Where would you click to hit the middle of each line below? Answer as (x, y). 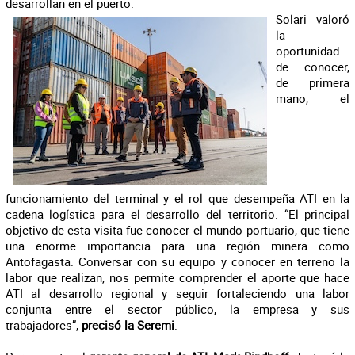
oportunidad (307, 51)
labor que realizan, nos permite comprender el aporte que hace (177, 277)
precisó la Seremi (128, 325)
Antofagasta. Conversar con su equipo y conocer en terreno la (177, 261)
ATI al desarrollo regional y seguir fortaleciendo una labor (177, 293)
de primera (313, 82)
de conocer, (313, 67)
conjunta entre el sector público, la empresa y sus (177, 309)
